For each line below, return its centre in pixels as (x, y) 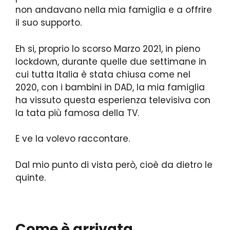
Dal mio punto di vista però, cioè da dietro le (114, 165)
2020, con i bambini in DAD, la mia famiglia (110, 87)
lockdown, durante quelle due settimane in (111, 61)
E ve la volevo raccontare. (73, 139)
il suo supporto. (49, 23)
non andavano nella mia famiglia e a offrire (114, 10)
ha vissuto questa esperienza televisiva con (113, 100)
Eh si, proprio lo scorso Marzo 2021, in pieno (108, 49)
